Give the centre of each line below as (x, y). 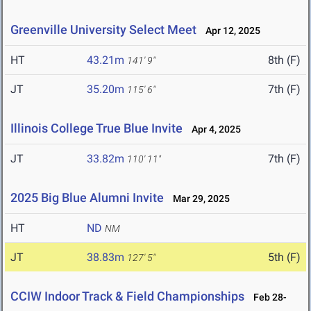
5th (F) (284, 258)
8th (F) (284, 60)
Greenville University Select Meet (103, 30)
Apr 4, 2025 (213, 129)
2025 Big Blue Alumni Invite (87, 198)
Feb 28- (267, 297)
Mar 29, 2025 (198, 199)
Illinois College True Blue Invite (96, 128)
